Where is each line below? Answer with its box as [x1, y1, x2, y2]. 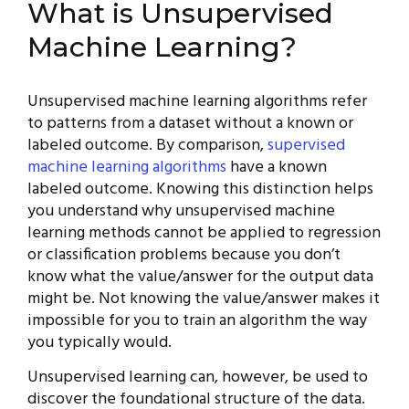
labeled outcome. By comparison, [27, 132, 267, 159]
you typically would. [27, 330, 172, 356]
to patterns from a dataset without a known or [27, 110, 353, 137]
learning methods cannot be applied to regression [27, 220, 381, 246]
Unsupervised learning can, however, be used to [27, 364, 368, 391]
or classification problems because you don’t [27, 242, 341, 268]
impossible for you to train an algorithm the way [27, 308, 367, 334]
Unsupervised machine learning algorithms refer [27, 89, 367, 115]
